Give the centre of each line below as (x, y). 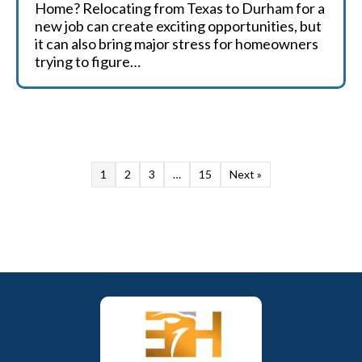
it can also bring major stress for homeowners (177, 44)
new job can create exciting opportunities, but (178, 26)
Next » (246, 174)
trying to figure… (88, 61)
